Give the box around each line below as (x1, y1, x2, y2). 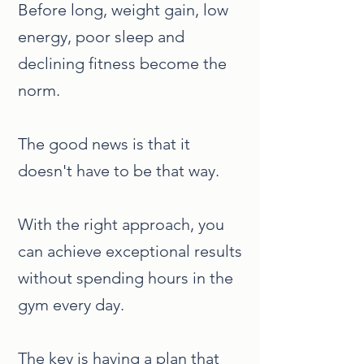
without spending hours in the (18, 268, 233, 288)
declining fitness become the (18, 54, 227, 73)
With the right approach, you (18, 214, 224, 234)
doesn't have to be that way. (18, 161, 219, 180)
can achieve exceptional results (18, 241, 242, 261)
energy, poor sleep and (18, 27, 184, 46)
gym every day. (18, 295, 124, 314)
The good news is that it (18, 134, 190, 154)
